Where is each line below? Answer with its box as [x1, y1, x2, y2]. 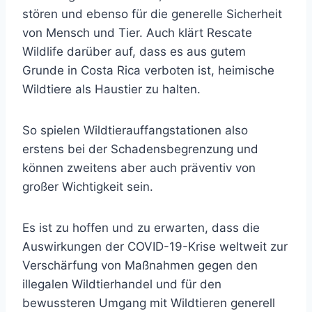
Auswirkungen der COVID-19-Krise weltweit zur [22, 240, 288, 253]
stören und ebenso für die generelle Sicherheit [22, 7, 282, 21]
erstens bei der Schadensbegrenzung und [22, 142, 258, 156]
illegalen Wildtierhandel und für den [22, 277, 221, 291]
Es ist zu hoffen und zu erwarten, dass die [22, 221, 260, 235]
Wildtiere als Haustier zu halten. [22, 82, 201, 96]
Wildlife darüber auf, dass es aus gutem [22, 45, 246, 58]
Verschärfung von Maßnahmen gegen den [22, 258, 258, 272]
